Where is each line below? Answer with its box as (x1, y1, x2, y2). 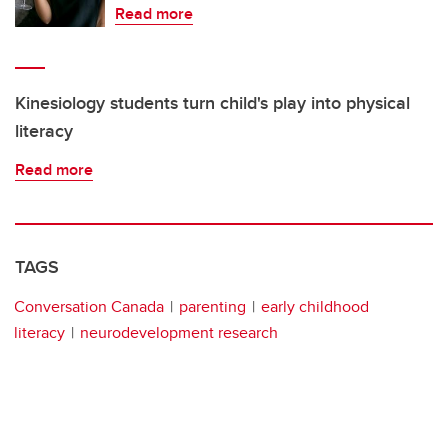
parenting (179, 295, 246, 319)
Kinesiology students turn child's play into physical (15, 90, 410, 117)
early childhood (261, 295, 369, 319)
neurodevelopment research (80, 321, 278, 345)
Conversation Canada (14, 295, 164, 319)
